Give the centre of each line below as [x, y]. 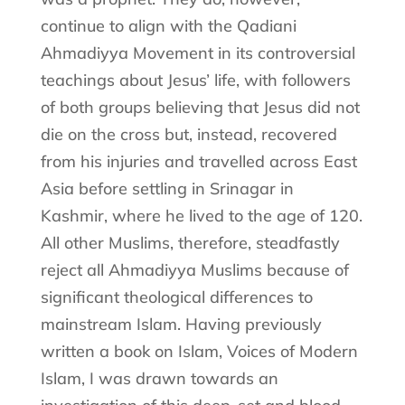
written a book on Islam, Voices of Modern [199, 351]
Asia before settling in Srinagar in [167, 188]
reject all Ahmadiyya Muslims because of [194, 269]
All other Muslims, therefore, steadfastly [190, 242]
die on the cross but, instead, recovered [188, 134]
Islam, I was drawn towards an [159, 378]
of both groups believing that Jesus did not [200, 107]
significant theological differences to [176, 297]
